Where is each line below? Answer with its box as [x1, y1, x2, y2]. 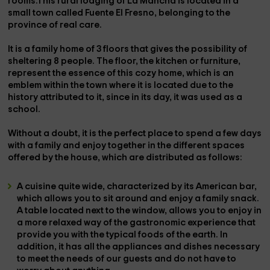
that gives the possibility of [131, 45, 248, 54]
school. [8, 105, 41, 114]
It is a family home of [8, 45, 97, 54]
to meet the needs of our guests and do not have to [17, 254, 237, 263]
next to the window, [86, 206, 169, 215]
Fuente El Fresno [85, 8, 155, 17]
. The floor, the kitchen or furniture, [92, 57, 241, 66]
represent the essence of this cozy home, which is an [8, 69, 234, 78]
